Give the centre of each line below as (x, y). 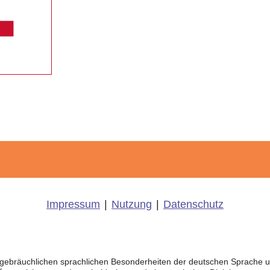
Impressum (73, 205)
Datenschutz (193, 205)
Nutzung (132, 205)
